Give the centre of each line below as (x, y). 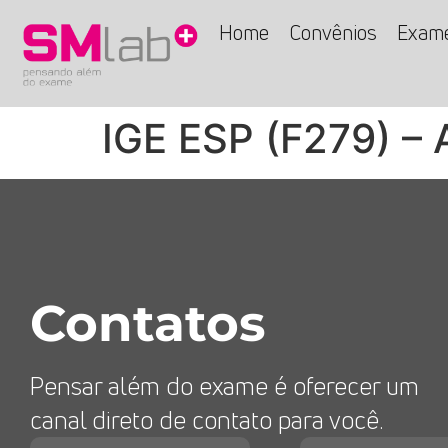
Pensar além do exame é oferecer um (224, 386)
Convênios (332, 32)
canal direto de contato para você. (206, 420)
